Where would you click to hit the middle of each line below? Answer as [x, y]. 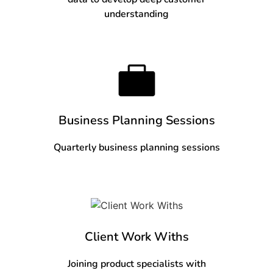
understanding [136, 14]
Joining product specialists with [136, 264]
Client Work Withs [136, 237]
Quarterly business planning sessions [136, 147]
